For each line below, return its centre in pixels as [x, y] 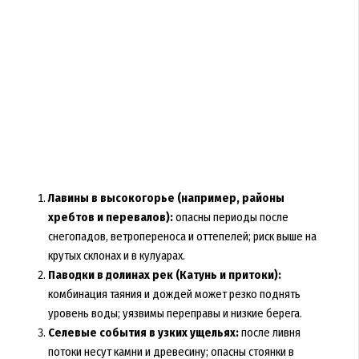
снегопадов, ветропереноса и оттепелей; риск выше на [182, 236]
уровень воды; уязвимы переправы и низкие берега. [175, 313]
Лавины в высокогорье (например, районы [166, 198]
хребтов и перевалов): [110, 217]
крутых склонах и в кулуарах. [116, 255]
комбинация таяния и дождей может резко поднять [174, 294]
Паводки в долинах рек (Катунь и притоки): [164, 274]
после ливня [269, 332]
